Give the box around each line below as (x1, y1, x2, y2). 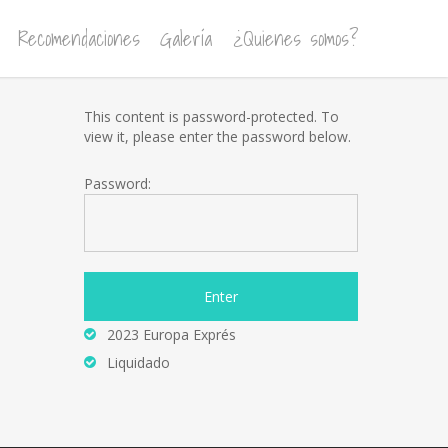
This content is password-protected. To (84, 107, 340, 126)
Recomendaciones (18, 22, 140, 55)
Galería (160, 22, 212, 55)
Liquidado (107, 353, 171, 372)
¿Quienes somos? (232, 22, 358, 55)
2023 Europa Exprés (107, 325, 237, 344)
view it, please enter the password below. (84, 127, 352, 146)
